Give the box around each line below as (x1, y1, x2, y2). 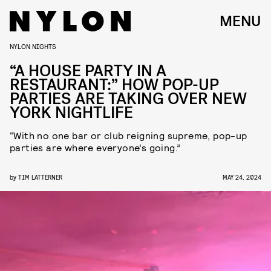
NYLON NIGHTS (10, 42, 56, 50)
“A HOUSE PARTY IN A (10, 60, 166, 82)
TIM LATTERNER (18, 173, 62, 181)
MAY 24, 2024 (223, 173, 261, 181)
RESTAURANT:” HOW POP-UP (10, 74, 219, 96)
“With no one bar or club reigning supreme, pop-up (10, 129, 247, 141)
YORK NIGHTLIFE (10, 102, 133, 123)
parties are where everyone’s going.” (10, 142, 181, 153)
